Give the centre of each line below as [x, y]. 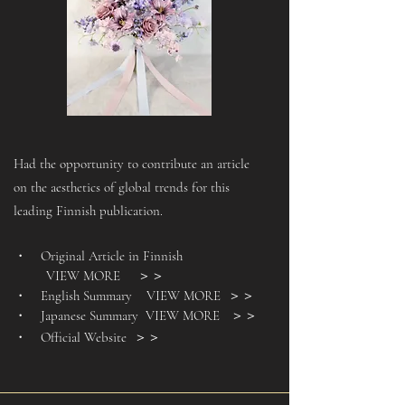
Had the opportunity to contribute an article [132, 164]
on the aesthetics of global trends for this [122, 187]
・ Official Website [74, 337]
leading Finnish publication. [88, 211]
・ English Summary [78, 296]
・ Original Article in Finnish [98, 256]
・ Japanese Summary [76, 316]
